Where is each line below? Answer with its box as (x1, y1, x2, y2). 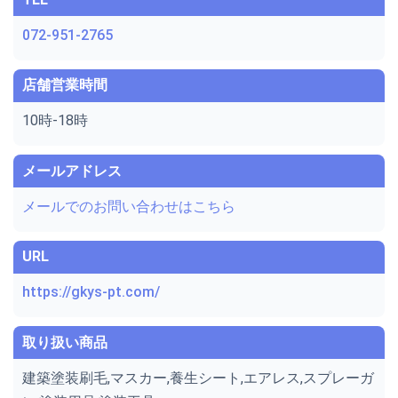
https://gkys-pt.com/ (22, 283, 160, 301)
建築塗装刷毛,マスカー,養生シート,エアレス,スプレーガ (22, 369, 374, 386)
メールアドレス (22, 162, 122, 179)
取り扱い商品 (22, 333, 107, 351)
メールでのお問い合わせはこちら (22, 197, 235, 215)
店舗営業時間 (22, 76, 107, 94)
